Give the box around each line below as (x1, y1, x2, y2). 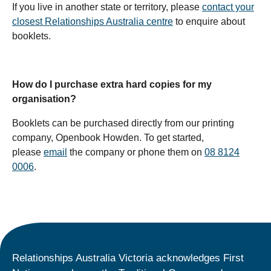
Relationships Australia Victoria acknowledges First (12, 252, 244, 264)
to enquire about (173, 16, 245, 27)
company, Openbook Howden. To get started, (12, 132, 204, 143)
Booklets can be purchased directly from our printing (12, 118, 234, 129)
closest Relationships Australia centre (12, 16, 173, 27)
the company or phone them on (67, 147, 204, 158)
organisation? (12, 94, 76, 105)
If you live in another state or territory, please (12, 2, 202, 13)
